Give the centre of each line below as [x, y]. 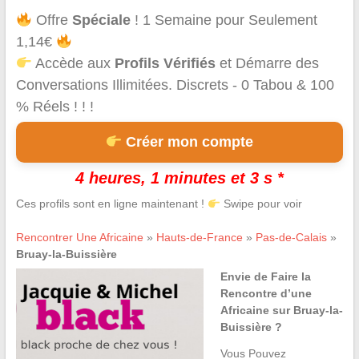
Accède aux [74, 64]
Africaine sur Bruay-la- [281, 311]
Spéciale [102, 20]
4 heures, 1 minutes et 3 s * [179, 178]
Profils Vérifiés [165, 64]
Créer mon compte [188, 142]
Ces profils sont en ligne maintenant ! [111, 204]
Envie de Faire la [265, 277]
